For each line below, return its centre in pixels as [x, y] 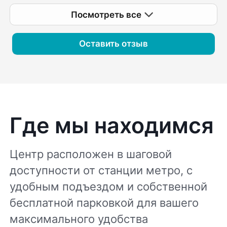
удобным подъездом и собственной [109, 186]
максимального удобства [79, 219]
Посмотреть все [106, 14]
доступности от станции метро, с [101, 170]
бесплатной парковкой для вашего [104, 202]
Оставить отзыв [113, 44]
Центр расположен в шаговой [91, 154]
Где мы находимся [112, 125]
